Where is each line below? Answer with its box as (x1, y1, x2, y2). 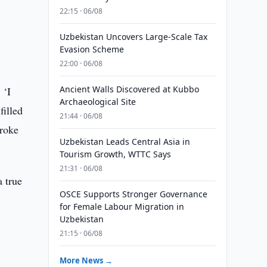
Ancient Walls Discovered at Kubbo (59, 83, 199, 95)
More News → (59, 255, 113, 266)
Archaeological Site (59, 96, 136, 107)
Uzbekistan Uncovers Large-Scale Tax (59, 31, 207, 42)
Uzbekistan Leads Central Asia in (59, 136, 190, 147)
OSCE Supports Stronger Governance (59, 188, 207, 200)
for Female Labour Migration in (59, 201, 184, 212)
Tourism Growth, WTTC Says (59, 148, 171, 160)
